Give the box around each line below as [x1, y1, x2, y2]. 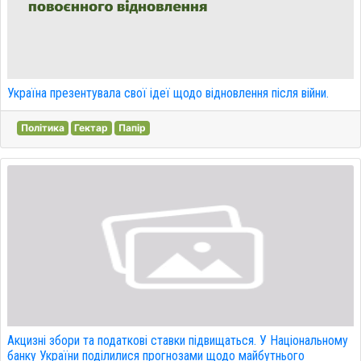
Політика [20, 122, 64, 134]
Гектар [74, 122, 109, 134]
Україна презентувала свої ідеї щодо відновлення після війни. [7, 85, 329, 101]
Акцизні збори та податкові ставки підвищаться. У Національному [7, 333, 348, 348]
